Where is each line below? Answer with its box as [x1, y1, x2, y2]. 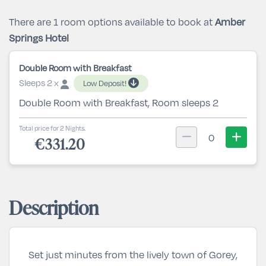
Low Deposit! [83, 78, 128, 88]
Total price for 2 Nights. [19, 123, 85, 132]
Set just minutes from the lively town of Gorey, [28, 248, 237, 261]
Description [9, 194, 99, 221]
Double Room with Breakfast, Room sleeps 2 [19, 96, 218, 109]
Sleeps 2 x [19, 77, 61, 89]
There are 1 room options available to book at [9, 15, 215, 28]
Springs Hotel [9, 31, 69, 45]
